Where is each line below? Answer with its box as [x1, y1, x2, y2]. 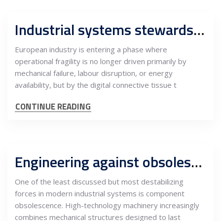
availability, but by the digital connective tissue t [15, 80, 177, 90]
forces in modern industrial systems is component [15, 188, 184, 198]
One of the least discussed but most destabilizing [15, 177, 184, 186]
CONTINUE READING [15, 100, 91, 113]
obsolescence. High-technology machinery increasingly [15, 200, 199, 210]
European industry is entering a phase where [15, 44, 167, 54]
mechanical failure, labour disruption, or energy [15, 68, 173, 78]
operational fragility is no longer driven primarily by [15, 56, 186, 66]
